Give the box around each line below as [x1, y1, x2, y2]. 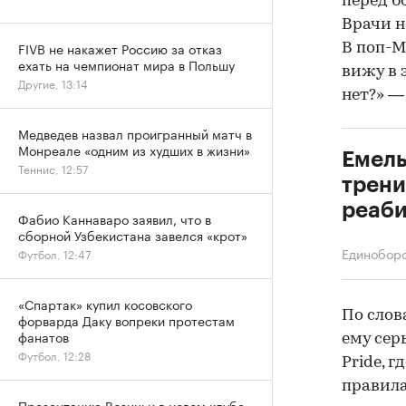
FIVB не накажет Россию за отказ [18, 38, 222, 58]
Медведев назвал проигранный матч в [18, 123, 252, 143]
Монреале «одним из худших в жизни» [18, 140, 250, 159]
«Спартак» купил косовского [18, 294, 192, 314]
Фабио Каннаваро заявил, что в [18, 208, 211, 228]
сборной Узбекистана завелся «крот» [18, 225, 247, 245]
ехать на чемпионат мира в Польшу [18, 54, 235, 74]
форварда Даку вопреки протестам [18, 310, 235, 330]
